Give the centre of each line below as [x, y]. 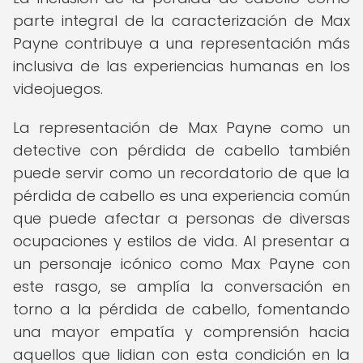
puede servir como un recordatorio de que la [181, 173]
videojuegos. [58, 89]
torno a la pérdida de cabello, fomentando [181, 309]
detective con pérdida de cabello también [181, 150]
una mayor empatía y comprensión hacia [181, 332]
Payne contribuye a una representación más [181, 43]
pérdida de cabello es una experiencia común [181, 196]
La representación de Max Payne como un [181, 128]
